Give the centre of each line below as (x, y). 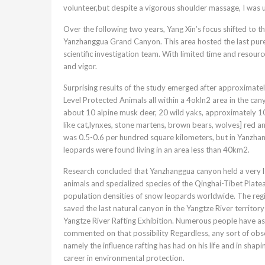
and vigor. (80, 67)
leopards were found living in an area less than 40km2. (156, 150)
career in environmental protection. (124, 258)
